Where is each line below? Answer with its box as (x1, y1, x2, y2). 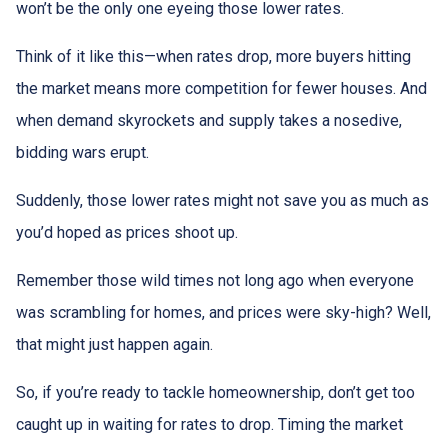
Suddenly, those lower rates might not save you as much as (16, 191, 429, 210)
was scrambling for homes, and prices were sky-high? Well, (16, 303, 431, 322)
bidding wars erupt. (16, 143, 149, 162)
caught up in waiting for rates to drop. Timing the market (16, 415, 403, 434)
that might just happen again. (16, 335, 213, 354)
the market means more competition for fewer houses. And (16, 79, 427, 98)
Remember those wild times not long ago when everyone (16, 271, 414, 290)
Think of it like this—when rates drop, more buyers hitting (16, 47, 411, 66)
